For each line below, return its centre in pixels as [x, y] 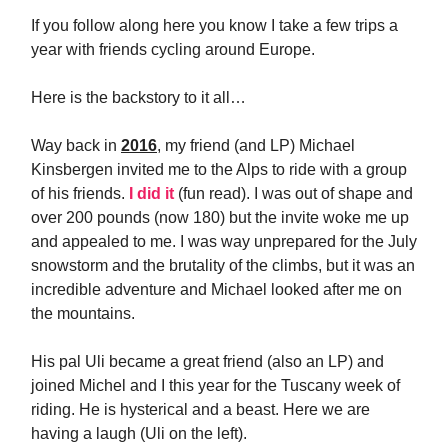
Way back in [76, 145]
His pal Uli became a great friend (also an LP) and [207, 361]
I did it [151, 193]
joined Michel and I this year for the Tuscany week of [215, 385]
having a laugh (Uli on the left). [139, 433]
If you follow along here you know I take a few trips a [214, 25]
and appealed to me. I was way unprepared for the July [224, 241]
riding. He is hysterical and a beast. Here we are [200, 409]
